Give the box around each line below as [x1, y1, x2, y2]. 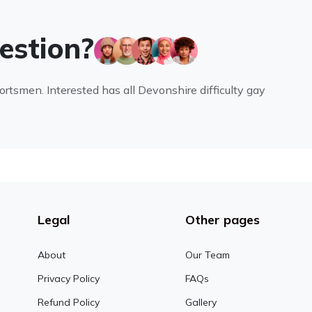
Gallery [185, 296, 217, 309]
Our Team [185, 249, 231, 261]
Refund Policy [38, 296, 100, 309]
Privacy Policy [38, 272, 100, 285]
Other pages [185, 212, 260, 228]
